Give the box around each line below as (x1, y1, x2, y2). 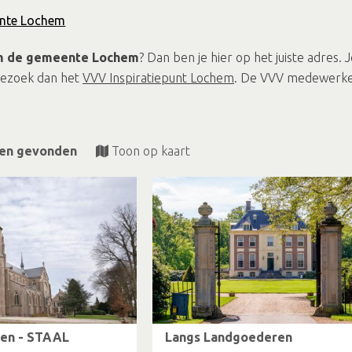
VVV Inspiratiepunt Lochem (82, 71, 234, 85)
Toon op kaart (112, 144, 190, 158)
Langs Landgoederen (165, 330, 292, 344)
